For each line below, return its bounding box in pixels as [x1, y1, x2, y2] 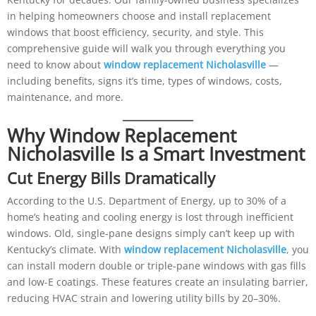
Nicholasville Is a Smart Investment [6, 140, 305, 166]
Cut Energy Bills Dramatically [6, 166, 215, 188]
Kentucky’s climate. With [6, 242, 124, 256]
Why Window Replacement [6, 122, 236, 148]
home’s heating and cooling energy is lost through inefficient [6, 209, 293, 224]
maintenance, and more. [6, 90, 123, 104]
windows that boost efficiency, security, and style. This [6, 25, 264, 39]
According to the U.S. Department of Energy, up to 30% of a [6, 193, 286, 207]
